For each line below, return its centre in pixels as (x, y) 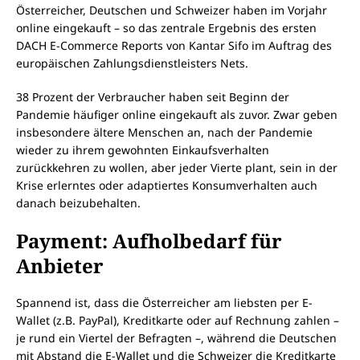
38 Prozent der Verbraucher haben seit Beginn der (153, 97)
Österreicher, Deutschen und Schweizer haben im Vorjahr (172, 10)
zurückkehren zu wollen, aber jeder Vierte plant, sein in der (177, 168)
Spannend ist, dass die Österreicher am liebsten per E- (164, 303)
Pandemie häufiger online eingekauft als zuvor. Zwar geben (177, 115)
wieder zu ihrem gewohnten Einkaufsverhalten (143, 150)
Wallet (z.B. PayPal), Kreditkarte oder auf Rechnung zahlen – (178, 321)
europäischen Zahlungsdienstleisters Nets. (132, 63)
